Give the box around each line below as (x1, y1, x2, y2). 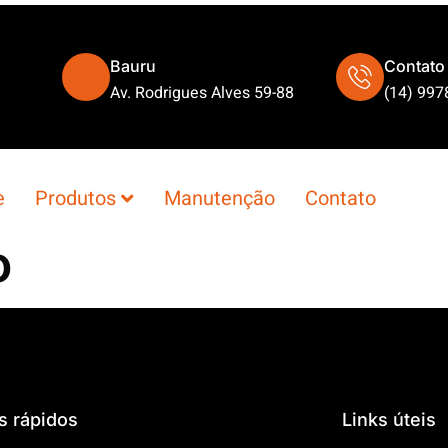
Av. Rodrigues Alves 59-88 (109, 81, 294, 106)
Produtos (34, 183, 116, 213)
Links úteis (341, 408, 436, 430)
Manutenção (163, 183, 275, 213)
